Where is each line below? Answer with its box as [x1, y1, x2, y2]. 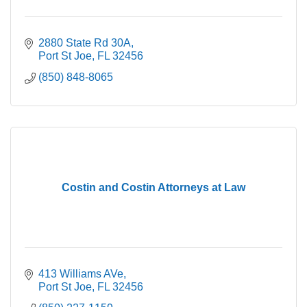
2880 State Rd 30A [38, 37, 131, 49]
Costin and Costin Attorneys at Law [62, 182, 245, 194]
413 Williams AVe [38, 268, 123, 280]
